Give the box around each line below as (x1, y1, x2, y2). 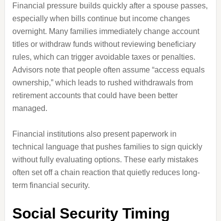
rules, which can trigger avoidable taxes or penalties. (12, 53, 195, 61)
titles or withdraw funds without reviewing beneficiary (12, 40, 196, 48)
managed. (12, 104, 47, 112)
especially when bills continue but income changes (12, 14, 190, 23)
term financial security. (12, 181, 90, 189)
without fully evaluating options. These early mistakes (12, 155, 198, 164)
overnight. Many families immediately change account (12, 27, 199, 36)
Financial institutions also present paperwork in (12, 130, 177, 138)
